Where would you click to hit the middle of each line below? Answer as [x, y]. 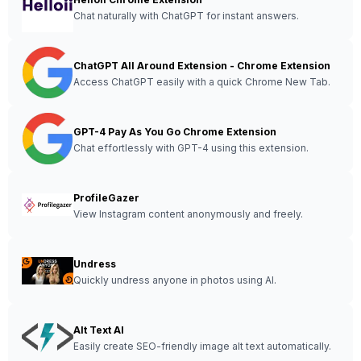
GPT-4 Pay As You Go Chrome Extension [175, 132]
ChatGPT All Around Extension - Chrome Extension [202, 66]
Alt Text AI [99, 330]
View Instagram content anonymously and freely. [188, 214]
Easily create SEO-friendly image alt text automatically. [202, 346]
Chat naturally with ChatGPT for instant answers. [186, 16]
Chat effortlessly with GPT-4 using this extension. [191, 148]
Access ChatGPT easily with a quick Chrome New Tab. [202, 82]
